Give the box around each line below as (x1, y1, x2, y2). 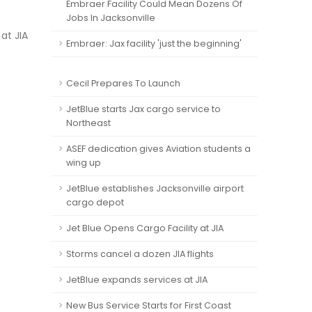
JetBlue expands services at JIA (66, 274, 208, 286)
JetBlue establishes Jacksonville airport (66, 182, 244, 194)
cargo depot (66, 196, 124, 208)
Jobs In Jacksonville (66, 12, 155, 24)
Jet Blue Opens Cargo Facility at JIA (66, 222, 224, 234)
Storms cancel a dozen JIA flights (66, 248, 214, 260)
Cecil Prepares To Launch (66, 77, 180, 89)
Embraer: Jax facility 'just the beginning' (66, 38, 242, 49)
